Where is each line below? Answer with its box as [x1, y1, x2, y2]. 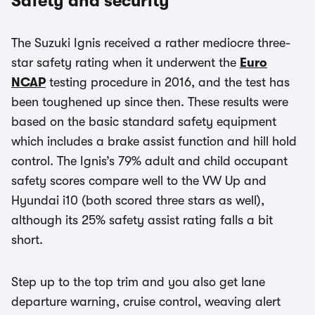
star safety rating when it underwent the [11, 55, 240, 70]
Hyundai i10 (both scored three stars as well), [11, 193, 264, 207]
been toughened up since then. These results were [11, 94, 288, 109]
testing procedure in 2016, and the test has [46, 75, 290, 89]
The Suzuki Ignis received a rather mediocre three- [11, 35, 290, 50]
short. [11, 232, 43, 247]
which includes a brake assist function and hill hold [11, 134, 297, 148]
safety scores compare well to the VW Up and [11, 173, 266, 188]
